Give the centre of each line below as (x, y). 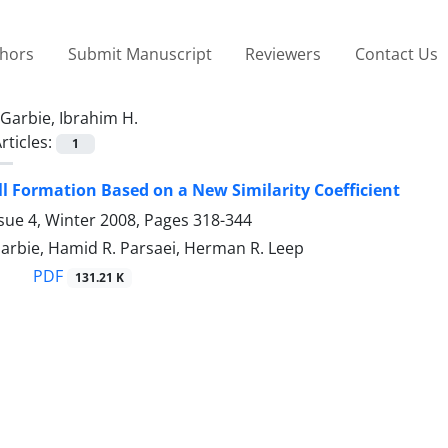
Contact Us (396, 53)
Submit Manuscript (139, 53)
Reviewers (283, 53)
